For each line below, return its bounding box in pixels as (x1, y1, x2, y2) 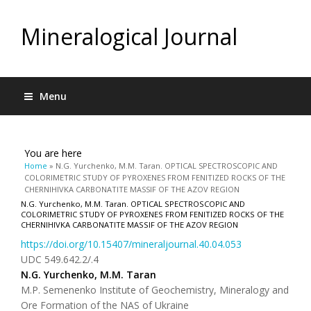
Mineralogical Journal (21, 22, 237, 51)
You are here (24, 146, 82, 160)
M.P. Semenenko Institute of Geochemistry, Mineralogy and (21, 283, 289, 296)
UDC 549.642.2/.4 (21, 253, 99, 266)
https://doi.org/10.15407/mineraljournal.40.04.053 (21, 237, 242, 251)
